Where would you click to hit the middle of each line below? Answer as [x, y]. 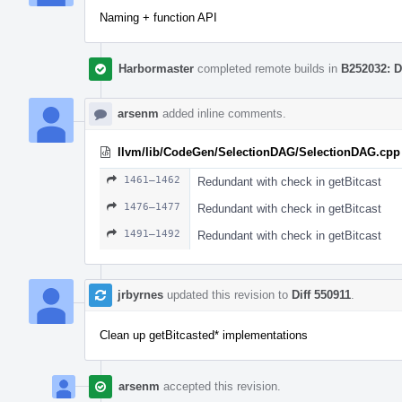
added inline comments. [223, 113]
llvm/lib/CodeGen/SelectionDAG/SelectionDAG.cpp [259, 152]
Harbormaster [156, 68]
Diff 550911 [321, 294]
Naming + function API [158, 17]
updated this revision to [227, 294]
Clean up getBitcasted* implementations [204, 335]
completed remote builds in [267, 68]
